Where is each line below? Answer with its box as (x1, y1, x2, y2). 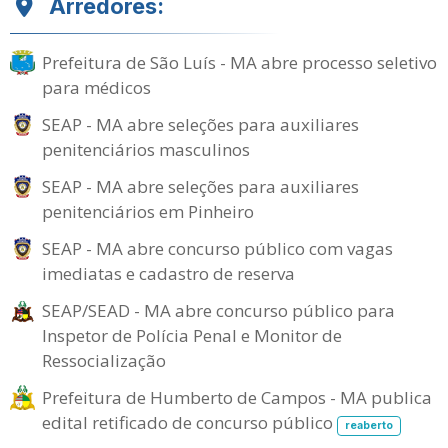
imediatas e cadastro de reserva (42, 262, 295, 285)
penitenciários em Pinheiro (42, 200, 254, 223)
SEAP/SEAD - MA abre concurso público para (42, 299, 395, 322)
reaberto (344, 419, 393, 432)
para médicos (42, 76, 151, 99)
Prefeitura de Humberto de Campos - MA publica (42, 386, 432, 409)
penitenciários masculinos (42, 138, 250, 161)
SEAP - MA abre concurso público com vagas (42, 237, 393, 260)
